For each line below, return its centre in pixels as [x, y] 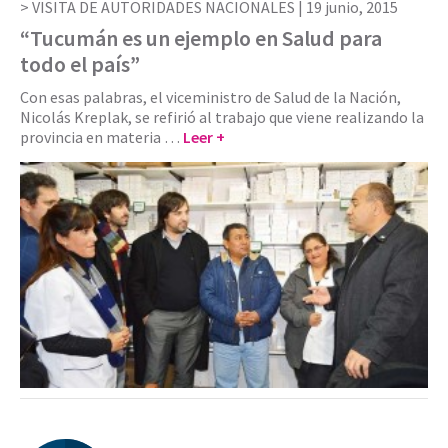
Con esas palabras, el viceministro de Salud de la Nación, [210, 96]
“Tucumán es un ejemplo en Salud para [201, 37]
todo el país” [80, 63]
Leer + [204, 136]
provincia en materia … [101, 136]
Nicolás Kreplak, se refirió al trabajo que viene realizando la [222, 116]
